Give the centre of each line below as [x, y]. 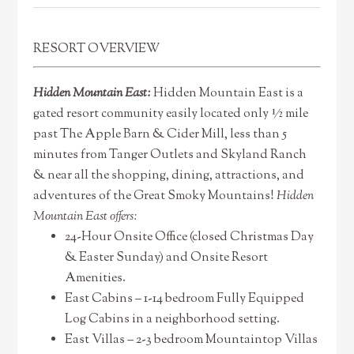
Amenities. [96, 279]
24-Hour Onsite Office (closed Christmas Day [190, 237]
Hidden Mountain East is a [228, 94]
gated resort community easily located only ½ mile [171, 114]
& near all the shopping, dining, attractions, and [169, 176]
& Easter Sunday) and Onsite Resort [167, 258]
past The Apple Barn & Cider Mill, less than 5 [160, 135]
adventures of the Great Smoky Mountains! [155, 196]
